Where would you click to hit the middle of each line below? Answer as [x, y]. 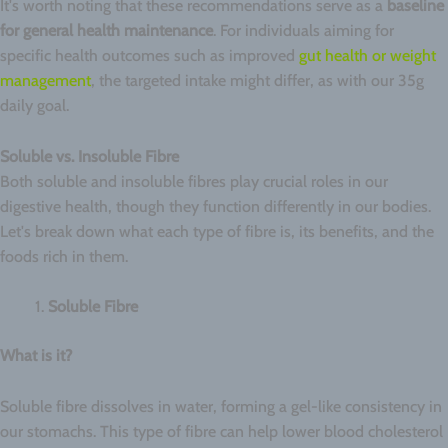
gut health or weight [367, 56]
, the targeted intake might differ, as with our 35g [257, 81]
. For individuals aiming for [303, 31]
